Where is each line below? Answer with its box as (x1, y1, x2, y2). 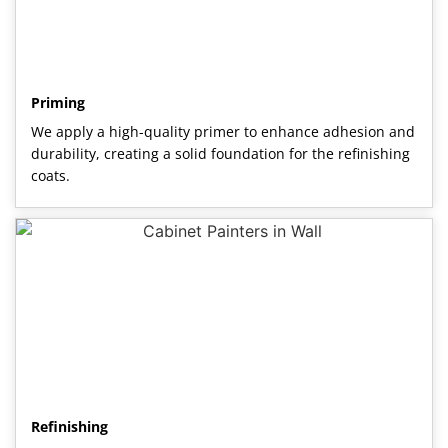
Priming (31, 92, 85, 112)
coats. (31, 165, 70, 185)
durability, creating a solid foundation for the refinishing (31, 143, 410, 163)
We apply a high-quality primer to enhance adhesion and (31, 121, 415, 141)
